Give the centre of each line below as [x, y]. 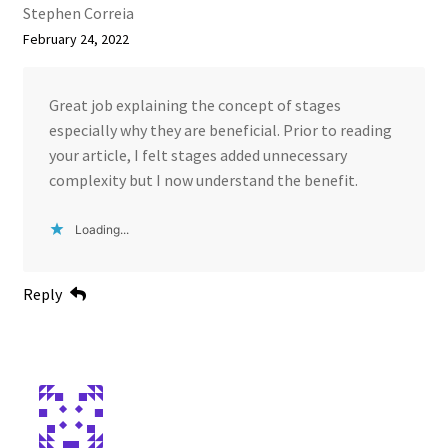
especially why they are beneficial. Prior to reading [220, 129]
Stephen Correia [78, 13]
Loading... [101, 229]
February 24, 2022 [75, 39]
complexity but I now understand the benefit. [203, 179]
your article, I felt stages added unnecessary [197, 154]
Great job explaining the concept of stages [194, 104]
